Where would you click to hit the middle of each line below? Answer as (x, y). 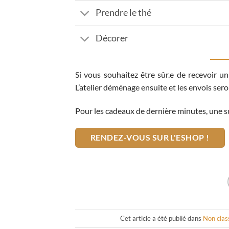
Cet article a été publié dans (162, 218)
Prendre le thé (124, 13)
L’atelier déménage (107, 87)
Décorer (112, 38)
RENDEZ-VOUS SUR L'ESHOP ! (150, 137)
